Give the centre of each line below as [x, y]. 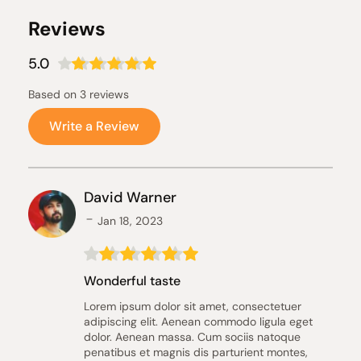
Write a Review [94, 126]
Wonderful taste [132, 281]
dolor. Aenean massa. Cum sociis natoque [192, 337]
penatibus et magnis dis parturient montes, [195, 352]
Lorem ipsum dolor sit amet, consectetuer [192, 306]
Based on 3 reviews [79, 94]
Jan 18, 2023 [130, 221]
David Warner [130, 197]
